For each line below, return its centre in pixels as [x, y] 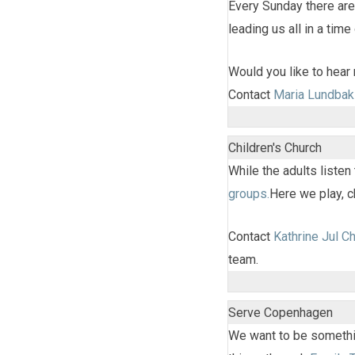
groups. [249, 193]
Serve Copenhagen [281, 312]
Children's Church [275, 147]
